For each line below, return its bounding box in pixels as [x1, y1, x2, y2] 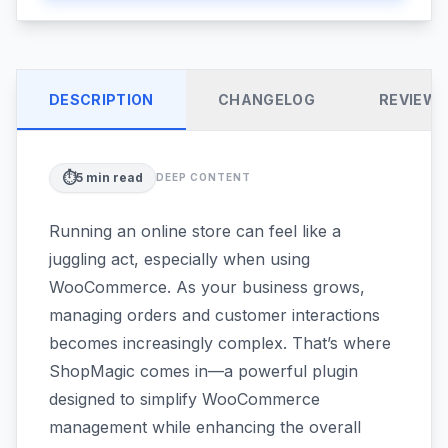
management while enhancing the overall [49, 416, 361, 437]
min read [83, 169, 143, 185]
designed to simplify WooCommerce [49, 388, 320, 409]
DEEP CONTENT [156, 171, 251, 184]
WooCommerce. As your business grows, [49, 276, 365, 297]
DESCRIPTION [49, 90, 154, 108]
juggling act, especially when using [49, 248, 310, 269]
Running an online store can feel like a [49, 220, 341, 241]
